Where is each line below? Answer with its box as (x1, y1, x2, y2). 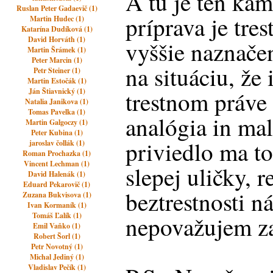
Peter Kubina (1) (30, 127, 83, 138)
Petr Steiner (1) (33, 65, 80, 76)
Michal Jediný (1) (29, 252, 84, 262)
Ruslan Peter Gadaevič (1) (16, 3, 97, 13)
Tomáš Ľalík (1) (32, 210, 82, 221)
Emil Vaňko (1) (33, 221, 81, 231)
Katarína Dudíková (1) (21, 24, 93, 34)
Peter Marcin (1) (31, 55, 82, 65)
